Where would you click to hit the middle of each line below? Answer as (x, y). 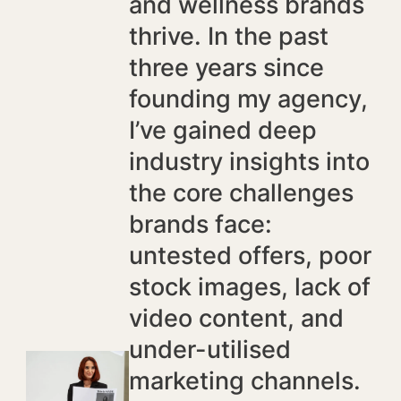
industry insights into (249, 162)
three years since (226, 68)
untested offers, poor (250, 256)
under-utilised (209, 350)
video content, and (236, 319)
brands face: (200, 225)
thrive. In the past (228, 37)
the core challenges (241, 193)
